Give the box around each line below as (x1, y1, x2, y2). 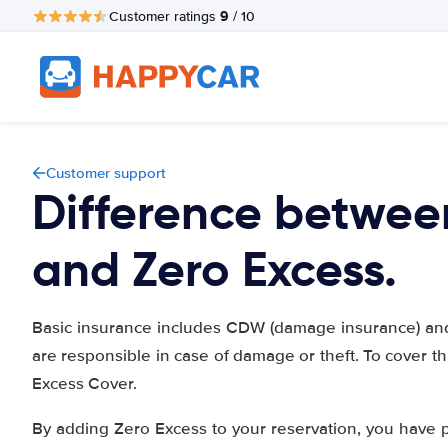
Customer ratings (109, 7, 220, 25)
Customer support (46, 164, 166, 182)
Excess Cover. (32, 373, 137, 394)
